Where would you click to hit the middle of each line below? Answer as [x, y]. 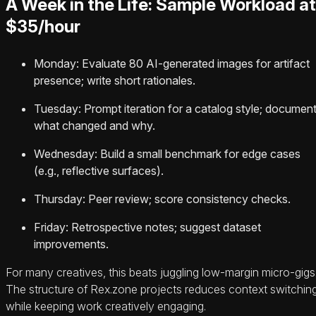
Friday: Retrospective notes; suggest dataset [147, 227]
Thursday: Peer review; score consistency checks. [162, 199]
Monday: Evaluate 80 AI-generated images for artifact [172, 64]
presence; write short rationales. [115, 81]
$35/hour [43, 27]
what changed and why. [95, 126]
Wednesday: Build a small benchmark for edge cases [167, 154]
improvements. [71, 244]
